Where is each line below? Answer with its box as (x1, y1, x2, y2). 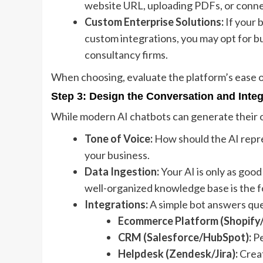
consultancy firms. (85, 48, 168, 62)
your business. (85, 149, 150, 162)
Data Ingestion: (85, 165, 159, 178)
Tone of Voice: (85, 132, 153, 146)
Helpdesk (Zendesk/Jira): (118, 247, 238, 261)
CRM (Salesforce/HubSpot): (118, 231, 251, 244)
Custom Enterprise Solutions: (85, 15, 224, 29)
